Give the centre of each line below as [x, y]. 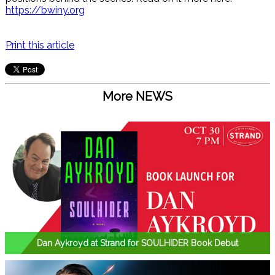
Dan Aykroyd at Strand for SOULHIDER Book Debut [137, 243]
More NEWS [137, 96]
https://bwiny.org [45, 10]
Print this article [40, 45]
